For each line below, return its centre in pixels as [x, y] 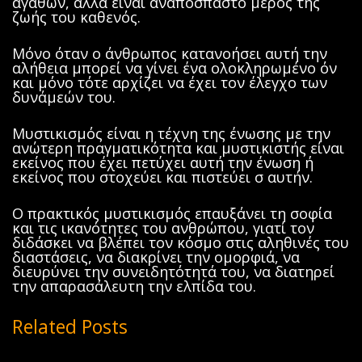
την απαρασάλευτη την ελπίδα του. [134, 286]
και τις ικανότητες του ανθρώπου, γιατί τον [163, 228]
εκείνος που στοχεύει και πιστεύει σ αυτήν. [162, 177]
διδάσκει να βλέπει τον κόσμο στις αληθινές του [181, 242]
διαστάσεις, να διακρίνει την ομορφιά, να [156, 257]
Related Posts [70, 326]
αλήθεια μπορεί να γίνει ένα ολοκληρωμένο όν [175, 68]
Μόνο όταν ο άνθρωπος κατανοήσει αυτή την [170, 53]
